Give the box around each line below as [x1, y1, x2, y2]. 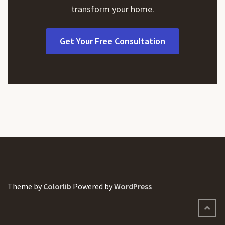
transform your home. [71, 3, 154, 15]
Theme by [8, 181, 43, 192]
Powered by [71, 181, 114, 192]
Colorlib [43, 181, 71, 192]
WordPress [114, 181, 152, 192]
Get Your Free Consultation [60, 35, 165, 47]
